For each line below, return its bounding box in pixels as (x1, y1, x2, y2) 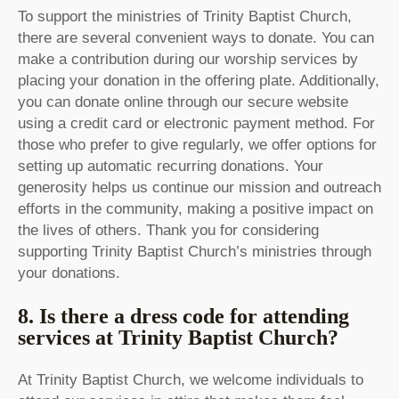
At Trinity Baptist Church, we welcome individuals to (18, 371, 363, 389)
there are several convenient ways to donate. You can (18, 29, 374, 47)
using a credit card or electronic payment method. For (18, 115, 375, 133)
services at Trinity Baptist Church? (18, 326, 338, 350)
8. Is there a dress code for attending (18, 305, 349, 329)
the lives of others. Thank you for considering (18, 222, 319, 240)
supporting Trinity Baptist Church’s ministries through (18, 243, 371, 261)
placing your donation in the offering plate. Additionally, (18, 72, 379, 90)
